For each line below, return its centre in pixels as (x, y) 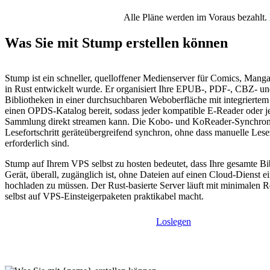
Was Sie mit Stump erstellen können (116, 43)
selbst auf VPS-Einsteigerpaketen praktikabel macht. (104, 196)
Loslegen (174, 222)
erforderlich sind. (37, 143)
